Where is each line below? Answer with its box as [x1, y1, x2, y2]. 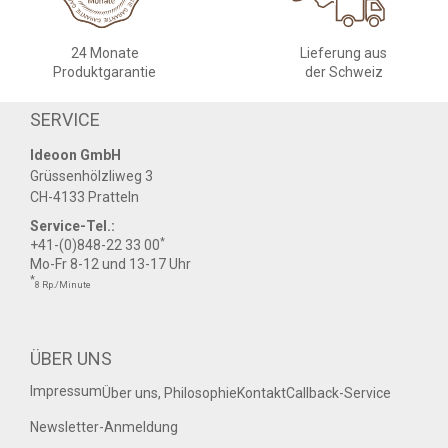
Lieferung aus [300, 45, 387, 62]
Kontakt [237, 385, 286, 402]
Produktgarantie [53, 64, 156, 81]
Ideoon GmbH [30, 147, 121, 164]
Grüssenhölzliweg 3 [30, 168, 153, 185]
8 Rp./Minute [35, 280, 91, 291]
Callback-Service [286, 385, 391, 402]
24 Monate [70, 45, 139, 62]
